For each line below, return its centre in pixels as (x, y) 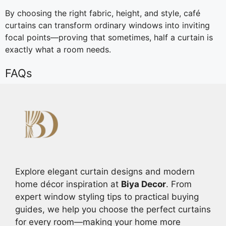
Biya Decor (144, 184)
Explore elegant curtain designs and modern (105, 171)
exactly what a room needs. (58, 49)
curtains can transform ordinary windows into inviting (107, 25)
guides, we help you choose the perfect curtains (113, 209)
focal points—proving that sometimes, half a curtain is (109, 37)
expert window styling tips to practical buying (107, 196)
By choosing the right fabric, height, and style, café (103, 13)
